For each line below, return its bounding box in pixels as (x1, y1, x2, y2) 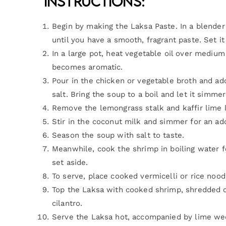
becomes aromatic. (52, 62, 123, 72)
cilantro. (52, 198, 83, 208)
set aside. (52, 157, 88, 167)
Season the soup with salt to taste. (52, 130, 185, 140)
